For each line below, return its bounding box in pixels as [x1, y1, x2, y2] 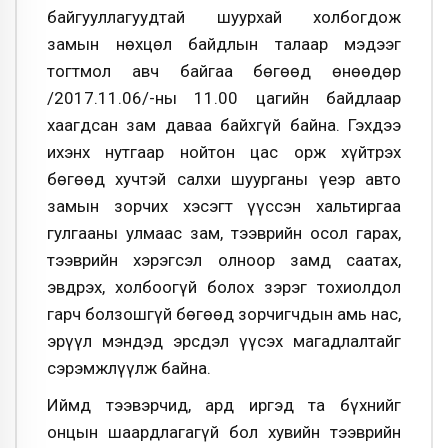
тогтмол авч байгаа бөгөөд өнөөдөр [47, 60, 401, 81]
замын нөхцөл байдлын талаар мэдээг [47, 33, 401, 54]
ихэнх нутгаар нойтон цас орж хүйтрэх [47, 141, 401, 162]
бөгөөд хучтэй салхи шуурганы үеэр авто [47, 168, 401, 189]
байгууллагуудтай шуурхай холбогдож [47, 6, 401, 27]
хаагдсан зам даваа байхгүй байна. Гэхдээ [47, 114, 401, 135]
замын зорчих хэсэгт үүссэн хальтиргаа [47, 195, 401, 216]
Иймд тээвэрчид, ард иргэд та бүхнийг [47, 395, 401, 416]
